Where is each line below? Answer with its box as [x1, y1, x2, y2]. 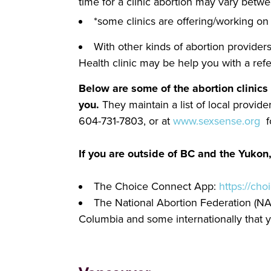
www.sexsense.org [173, 114, 260, 128]
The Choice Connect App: [94, 179, 219, 193]
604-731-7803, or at [79, 114, 173, 128]
